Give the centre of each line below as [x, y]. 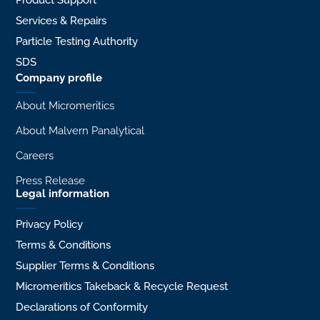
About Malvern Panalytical [80, 130]
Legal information [63, 193]
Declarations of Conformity [82, 307]
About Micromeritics [65, 105]
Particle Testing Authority [77, 42]
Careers [35, 155]
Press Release [51, 180]
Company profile [59, 78]
